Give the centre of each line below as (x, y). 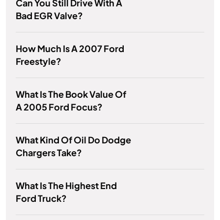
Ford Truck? (41, 198)
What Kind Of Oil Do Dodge (73, 140)
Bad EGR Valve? (49, 16)
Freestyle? (39, 61)
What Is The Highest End (66, 186)
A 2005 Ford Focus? (59, 107)
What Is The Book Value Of (71, 94)
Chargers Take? (49, 153)
